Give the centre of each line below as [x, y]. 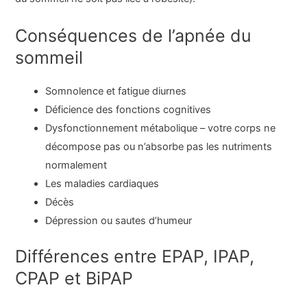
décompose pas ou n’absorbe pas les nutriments [159, 146]
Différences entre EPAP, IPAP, [135, 256]
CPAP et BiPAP [74, 278]
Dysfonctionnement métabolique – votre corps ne [161, 128]
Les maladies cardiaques [102, 183]
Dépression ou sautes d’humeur [119, 220]
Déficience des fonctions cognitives [128, 109]
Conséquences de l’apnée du [134, 35]
